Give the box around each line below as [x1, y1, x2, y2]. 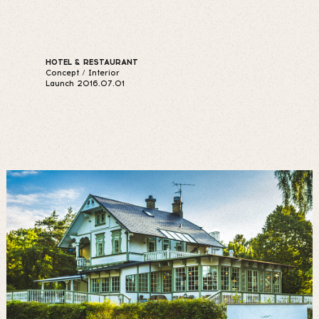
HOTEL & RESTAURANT [46, 58, 138, 67]
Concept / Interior [46, 68, 120, 78]
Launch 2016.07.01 [46, 79, 125, 88]
